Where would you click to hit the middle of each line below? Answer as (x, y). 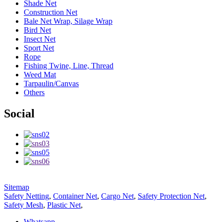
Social (19, 114)
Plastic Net (64, 205)
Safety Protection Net (171, 196)
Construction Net (51, 12)
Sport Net (39, 48)
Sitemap (17, 187)
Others (34, 93)
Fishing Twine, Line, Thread (69, 66)
